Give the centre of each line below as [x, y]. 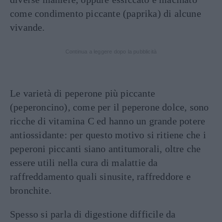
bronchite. [31, 190]
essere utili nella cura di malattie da [84, 162]
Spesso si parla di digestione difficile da [93, 214]
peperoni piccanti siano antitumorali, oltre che [106, 148]
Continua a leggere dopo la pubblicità [111, 51]
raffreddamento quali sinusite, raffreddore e [100, 176]
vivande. [28, 27]
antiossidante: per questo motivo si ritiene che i [108, 135]
